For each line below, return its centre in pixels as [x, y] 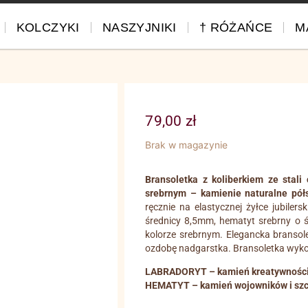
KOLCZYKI [48, 28]
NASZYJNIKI [139, 28]
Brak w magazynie [187, 145]
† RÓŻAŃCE [236, 28]
